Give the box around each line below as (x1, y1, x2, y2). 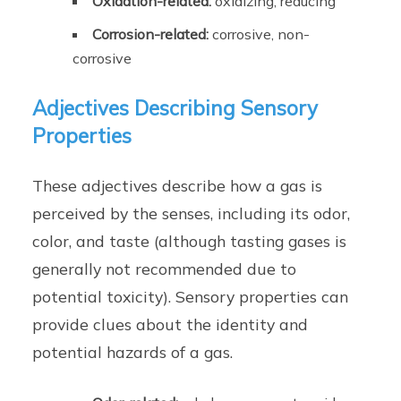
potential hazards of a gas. (32, 342, 234, 363)
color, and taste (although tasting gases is (32, 231, 347, 252)
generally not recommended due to (32, 259, 297, 279)
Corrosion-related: (92, 24, 209, 43)
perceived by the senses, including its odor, (32, 203, 351, 224)
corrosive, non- (209, 24, 311, 43)
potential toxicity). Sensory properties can (32, 286, 349, 307)
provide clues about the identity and (32, 314, 309, 335)
